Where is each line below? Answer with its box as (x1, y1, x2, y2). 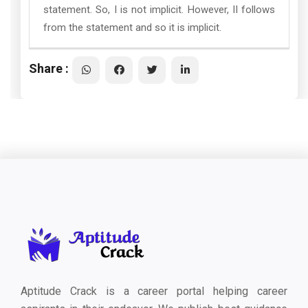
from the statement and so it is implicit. (43, 21, 221, 34)
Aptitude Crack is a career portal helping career (21, 285, 287, 298)
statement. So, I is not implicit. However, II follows (43, 3, 275, 16)
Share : (29, 60, 69, 76)
